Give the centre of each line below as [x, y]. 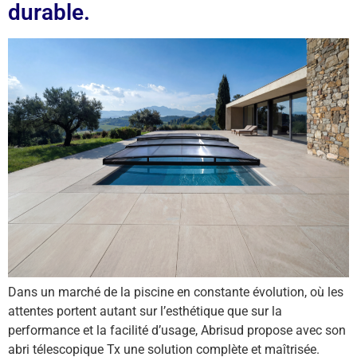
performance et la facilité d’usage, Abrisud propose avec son [177, 331]
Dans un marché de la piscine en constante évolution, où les [176, 292]
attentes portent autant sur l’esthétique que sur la [145, 312]
